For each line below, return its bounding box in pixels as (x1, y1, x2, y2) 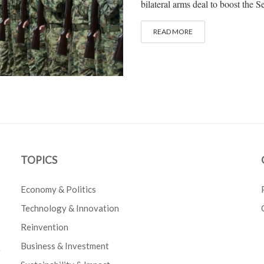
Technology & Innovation (21, 203, 120, 214)
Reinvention (21, 222, 69, 233)
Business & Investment (21, 240, 110, 252)
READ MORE (153, 27, 193, 37)
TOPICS (21, 154, 58, 167)
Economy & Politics (21, 184, 97, 195)
